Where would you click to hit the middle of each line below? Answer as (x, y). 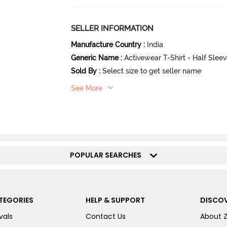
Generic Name (95, 58)
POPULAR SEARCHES (109, 155)
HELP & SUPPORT (115, 200)
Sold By (84, 71)
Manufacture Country (106, 44)
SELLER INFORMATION (112, 28)
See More (87, 88)
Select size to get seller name (152, 71)
